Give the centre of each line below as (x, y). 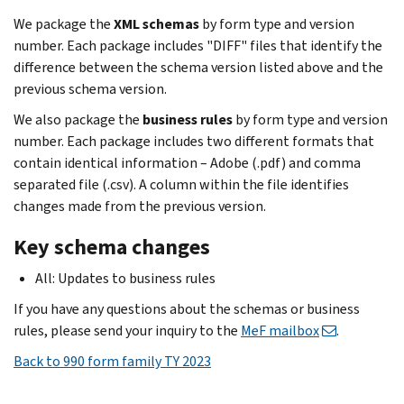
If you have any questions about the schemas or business (187, 308)
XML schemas (156, 23)
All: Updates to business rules (125, 278)
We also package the (78, 119)
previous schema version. (90, 88)
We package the (64, 23)
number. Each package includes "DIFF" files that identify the (198, 45)
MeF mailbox (280, 330)
